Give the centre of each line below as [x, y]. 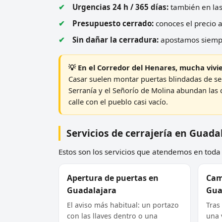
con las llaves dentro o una [112, 216]
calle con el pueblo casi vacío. [118, 101]
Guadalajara [92, 190]
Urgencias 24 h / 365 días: [120, 7]
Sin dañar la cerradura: [115, 39]
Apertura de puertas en [113, 178]
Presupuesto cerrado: [113, 23]
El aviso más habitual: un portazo [123, 205]
